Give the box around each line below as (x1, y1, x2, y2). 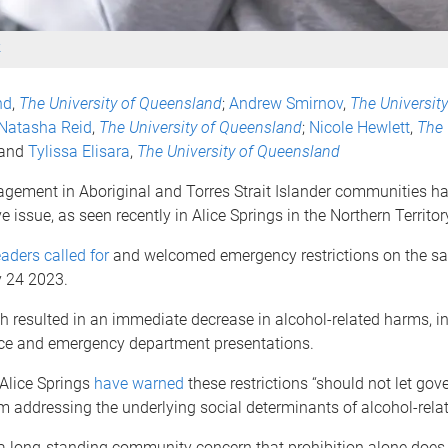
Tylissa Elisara (27, 141, 130, 161)
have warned (93, 373, 184, 393)
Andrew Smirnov (228, 93, 343, 113)
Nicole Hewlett (308, 117, 410, 137)
